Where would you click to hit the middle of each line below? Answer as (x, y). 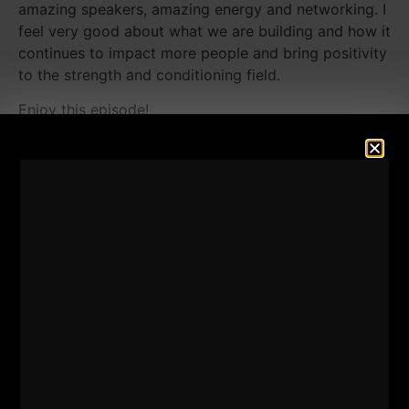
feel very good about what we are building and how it (204, 31)
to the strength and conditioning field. (149, 74)
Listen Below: (67, 145)
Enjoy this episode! (84, 110)
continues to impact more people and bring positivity (203, 52)
